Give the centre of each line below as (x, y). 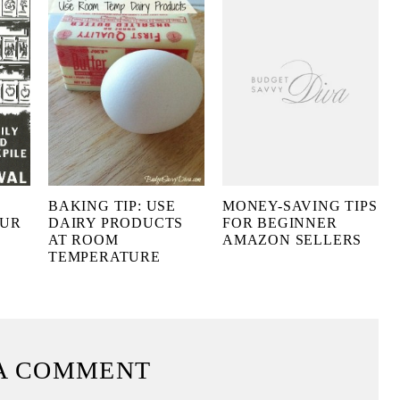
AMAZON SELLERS (292, 240)
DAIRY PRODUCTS (116, 223)
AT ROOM (83, 240)
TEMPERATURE (104, 257)
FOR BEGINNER (280, 223)
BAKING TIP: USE (112, 206)
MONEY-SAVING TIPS (300, 206)
